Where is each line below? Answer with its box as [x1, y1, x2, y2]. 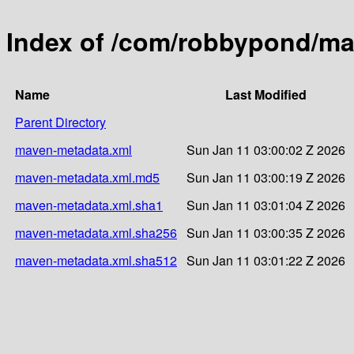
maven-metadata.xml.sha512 [15, 250, 177, 269]
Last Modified [225, 85, 307, 104]
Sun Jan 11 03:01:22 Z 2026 [186, 250, 345, 269]
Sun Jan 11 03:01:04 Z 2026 [186, 195, 345, 214]
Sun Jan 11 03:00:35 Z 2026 [186, 223, 345, 242]
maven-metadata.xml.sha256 [15, 223, 177, 242]
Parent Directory [15, 112, 106, 131]
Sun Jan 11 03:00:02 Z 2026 [186, 140, 345, 159]
